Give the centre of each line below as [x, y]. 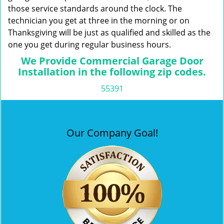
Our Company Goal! [112, 133]
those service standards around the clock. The [95, 8]
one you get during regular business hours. [89, 44]
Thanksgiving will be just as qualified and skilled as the [109, 32]
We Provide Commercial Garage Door [112, 61]
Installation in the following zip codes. [112, 72]
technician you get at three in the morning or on [99, 20]
